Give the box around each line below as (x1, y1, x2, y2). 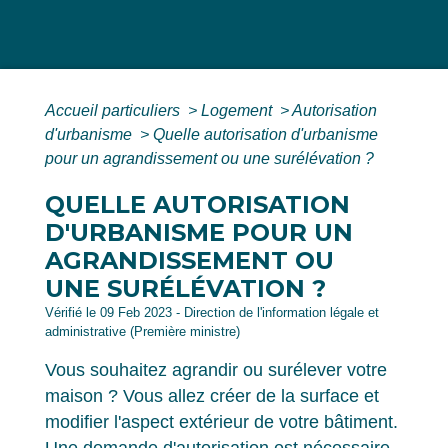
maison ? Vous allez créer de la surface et (45, 385, 379, 406)
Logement (201, 101, 276, 119)
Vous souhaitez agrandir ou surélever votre (45, 359, 387, 380)
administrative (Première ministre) (45, 323, 240, 339)
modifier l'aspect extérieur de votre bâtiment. (45, 411, 398, 432)
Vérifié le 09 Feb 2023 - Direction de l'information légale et (45, 304, 379, 320)
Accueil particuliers (45, 101, 184, 119)
